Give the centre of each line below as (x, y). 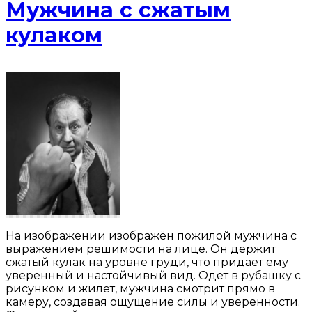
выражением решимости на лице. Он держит (141, 249)
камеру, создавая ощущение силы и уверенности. (153, 302)
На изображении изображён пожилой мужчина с (151, 236)
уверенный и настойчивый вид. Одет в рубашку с (153, 275)
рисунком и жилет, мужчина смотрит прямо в (140, 289)
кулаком (54, 35)
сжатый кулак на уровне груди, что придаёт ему (147, 262)
